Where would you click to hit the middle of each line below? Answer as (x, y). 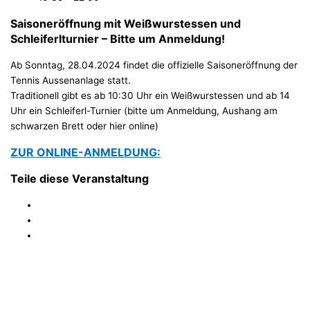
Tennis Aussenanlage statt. (71, 81)
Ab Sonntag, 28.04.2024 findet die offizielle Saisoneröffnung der (154, 65)
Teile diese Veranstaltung (80, 179)
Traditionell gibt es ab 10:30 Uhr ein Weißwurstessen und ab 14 (151, 96)
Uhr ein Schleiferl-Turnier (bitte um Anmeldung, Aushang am (144, 111)
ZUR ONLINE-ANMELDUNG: (86, 153)
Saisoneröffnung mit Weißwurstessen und (126, 24)
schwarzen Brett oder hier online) (85, 126)
